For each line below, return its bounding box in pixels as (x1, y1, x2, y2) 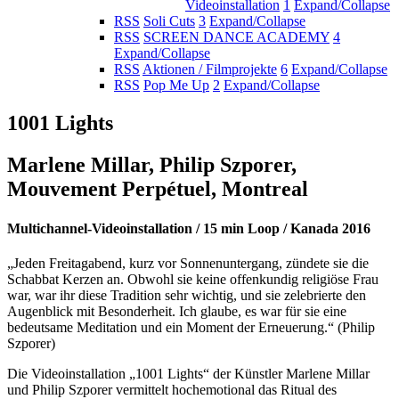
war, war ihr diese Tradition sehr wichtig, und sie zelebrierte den (7, 287, 366, 303)
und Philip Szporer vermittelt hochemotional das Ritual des (7, 381, 337, 397)
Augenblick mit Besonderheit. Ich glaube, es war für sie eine (7, 303, 346, 319)
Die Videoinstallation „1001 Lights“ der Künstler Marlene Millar (7, 365, 370, 381)
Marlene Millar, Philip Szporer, (7, 153, 297, 177)
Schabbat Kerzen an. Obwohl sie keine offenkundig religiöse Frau (7, 271, 379, 287)
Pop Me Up (143, 77, 209, 94)
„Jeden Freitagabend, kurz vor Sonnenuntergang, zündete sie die (7, 255, 369, 271)
